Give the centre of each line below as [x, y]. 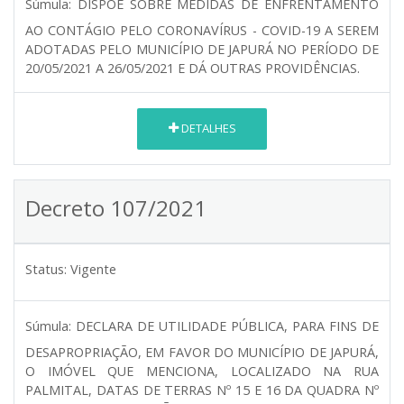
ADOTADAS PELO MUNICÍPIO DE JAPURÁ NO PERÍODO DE [202, 49]
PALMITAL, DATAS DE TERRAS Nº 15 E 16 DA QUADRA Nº [202, 390]
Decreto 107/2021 [116, 207]
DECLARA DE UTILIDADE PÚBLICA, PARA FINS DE [227, 326]
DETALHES [207, 129]
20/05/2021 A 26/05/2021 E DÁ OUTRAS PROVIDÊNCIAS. [193, 68]
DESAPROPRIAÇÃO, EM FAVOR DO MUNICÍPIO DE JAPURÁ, [202, 352]
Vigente [93, 269]
